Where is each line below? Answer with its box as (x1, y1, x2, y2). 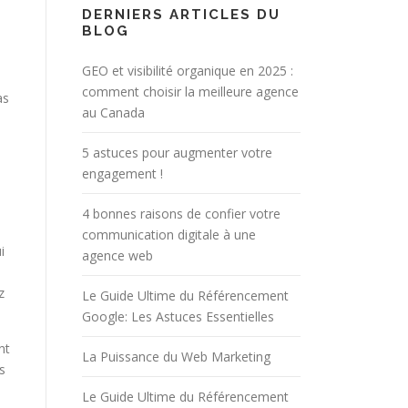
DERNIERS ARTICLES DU (82, 5, 280, 23)
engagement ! (82, 164, 163, 182)
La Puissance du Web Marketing (82, 347, 270, 365)
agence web (82, 246, 153, 264)
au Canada (82, 103, 145, 121)
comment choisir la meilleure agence (82, 82, 299, 100)
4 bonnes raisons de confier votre (82, 204, 280, 222)
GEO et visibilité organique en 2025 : (82, 61, 293, 79)
